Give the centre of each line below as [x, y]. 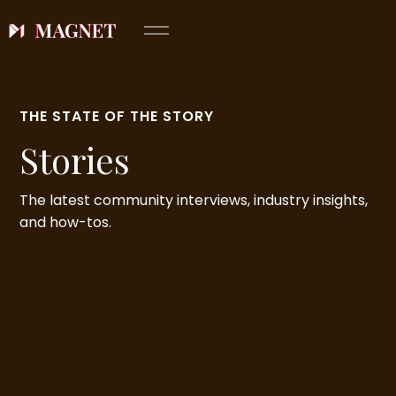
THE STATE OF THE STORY [117, 116]
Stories [75, 160]
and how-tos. [66, 222]
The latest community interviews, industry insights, [194, 200]
